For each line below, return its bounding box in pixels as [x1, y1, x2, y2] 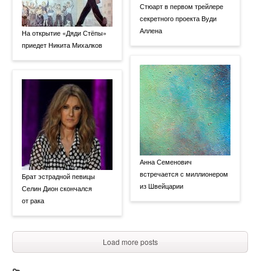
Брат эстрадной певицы [22, 171, 95, 181]
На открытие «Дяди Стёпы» [22, 27, 106, 38]
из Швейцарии [140, 180, 183, 191]
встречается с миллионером [140, 168, 228, 178]
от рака [22, 195, 44, 205]
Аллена [140, 25, 162, 35]
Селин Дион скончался [22, 183, 92, 193]
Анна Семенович [140, 156, 192, 166]
